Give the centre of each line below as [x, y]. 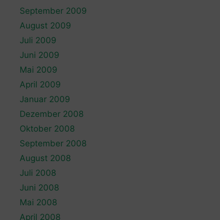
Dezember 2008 [52, 114]
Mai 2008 [38, 202]
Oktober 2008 [47, 128]
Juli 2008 [38, 173]
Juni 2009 [40, 55]
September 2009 [53, 11]
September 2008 [53, 143]
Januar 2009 [45, 99]
